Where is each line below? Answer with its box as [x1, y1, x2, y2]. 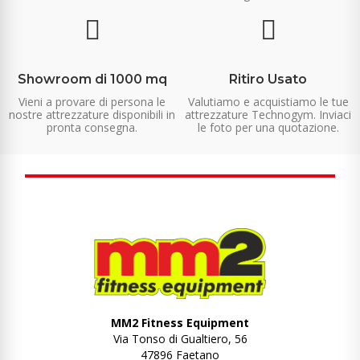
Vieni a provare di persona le [18, 93, 166, 109]
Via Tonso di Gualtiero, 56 [112, 330, 247, 346]
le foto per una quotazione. [197, 119, 339, 135]
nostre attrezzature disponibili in [9, 106, 175, 122]
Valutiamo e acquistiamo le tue [187, 93, 349, 109]
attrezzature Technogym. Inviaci [185, 106, 351, 122]
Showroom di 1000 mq [17, 71, 167, 87]
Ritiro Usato [229, 71, 307, 87]
